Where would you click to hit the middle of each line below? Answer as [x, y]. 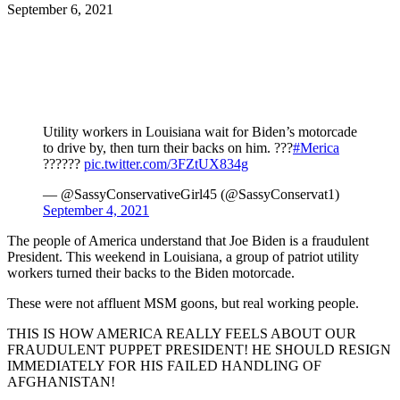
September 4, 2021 [96, 210]
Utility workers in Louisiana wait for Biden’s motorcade [200, 131]
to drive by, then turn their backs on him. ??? [168, 147]
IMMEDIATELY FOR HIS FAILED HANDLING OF [164, 365]
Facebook [49, 24]
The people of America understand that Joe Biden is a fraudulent [188, 240]
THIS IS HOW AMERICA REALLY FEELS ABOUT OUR [182, 333]
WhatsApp [280, 24]
